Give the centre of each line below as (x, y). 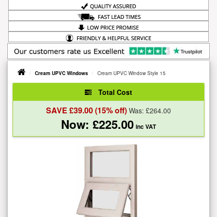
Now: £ (80, 124)
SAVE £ (60, 110)
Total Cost (114, 92)
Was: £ (138, 111)
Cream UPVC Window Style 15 (132, 73)
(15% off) (110, 110)
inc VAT (146, 127)
